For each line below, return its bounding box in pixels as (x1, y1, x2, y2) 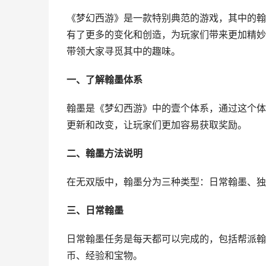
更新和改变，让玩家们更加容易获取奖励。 (66, 119, 247, 131)
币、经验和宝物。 (66, 250, 142, 261)
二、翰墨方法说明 (66, 148, 142, 159)
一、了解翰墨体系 (66, 74, 142, 85)
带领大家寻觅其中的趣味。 (66, 46, 180, 57)
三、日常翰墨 (66, 205, 123, 216)
